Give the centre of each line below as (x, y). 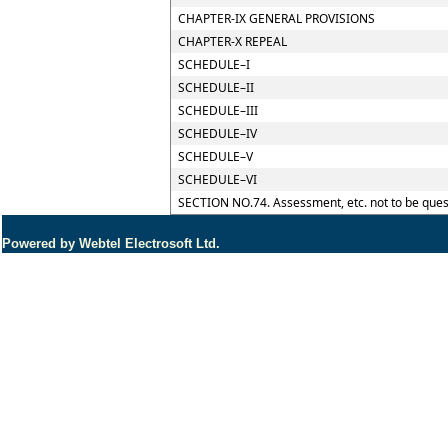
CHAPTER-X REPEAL (232, 41)
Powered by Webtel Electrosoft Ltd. (111, 243)
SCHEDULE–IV (217, 133)
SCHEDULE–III (218, 110)
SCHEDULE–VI (217, 179)
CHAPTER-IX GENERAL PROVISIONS (276, 18)
